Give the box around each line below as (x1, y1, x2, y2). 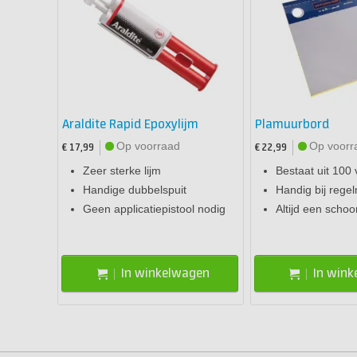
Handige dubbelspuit (83, 183, 186, 197)
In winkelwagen (120, 265, 210, 281)
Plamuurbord (254, 117, 329, 133)
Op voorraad (116, 139, 180, 153)
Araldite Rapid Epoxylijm (62, 117, 198, 133)
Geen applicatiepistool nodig (83, 202, 226, 216)
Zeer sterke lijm (83, 164, 161, 178)
